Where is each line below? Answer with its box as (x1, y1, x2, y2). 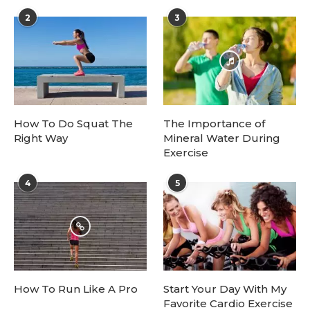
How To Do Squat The (14, 117, 133, 131)
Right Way (14, 131, 68, 145)
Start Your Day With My (163, 282, 287, 296)
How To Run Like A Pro (14, 282, 138, 296)
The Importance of (163, 117, 266, 131)
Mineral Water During (163, 131, 281, 145)
